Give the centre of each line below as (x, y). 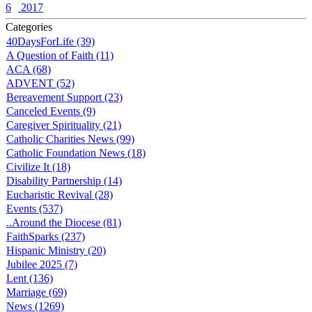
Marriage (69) (37, 292)
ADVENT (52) (40, 84)
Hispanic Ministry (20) (56, 251)
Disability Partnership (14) (64, 181)
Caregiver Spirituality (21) (64, 125)
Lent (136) (30, 279)
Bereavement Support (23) (64, 97)
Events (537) (34, 209)
